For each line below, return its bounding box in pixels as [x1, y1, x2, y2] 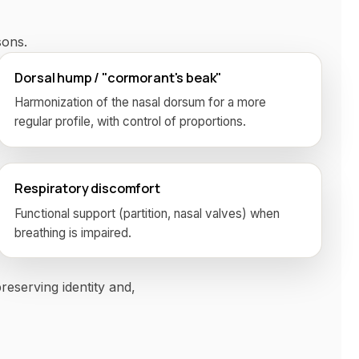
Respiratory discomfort [14, 179, 160, 198]
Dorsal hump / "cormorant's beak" [14, 68, 222, 87]
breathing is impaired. [14, 224, 132, 240]
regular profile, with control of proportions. [14, 114, 247, 130]
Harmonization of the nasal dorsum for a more [14, 95, 267, 111]
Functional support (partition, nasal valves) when [14, 205, 280, 221]
